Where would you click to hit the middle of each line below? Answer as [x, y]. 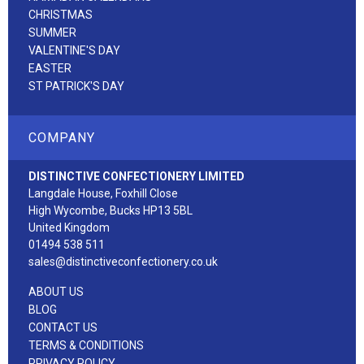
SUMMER [52, 32]
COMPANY [62, 137]
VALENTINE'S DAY [74, 50]
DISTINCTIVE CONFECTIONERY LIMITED [136, 176]
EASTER [50, 68]
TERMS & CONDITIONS [86, 345]
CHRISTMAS [61, 14]
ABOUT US [56, 291]
